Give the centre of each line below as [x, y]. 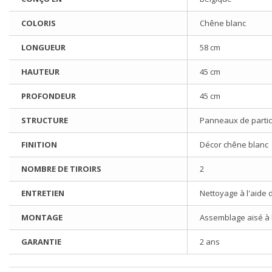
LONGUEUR [43, 48]
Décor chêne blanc [234, 145]
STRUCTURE [45, 121]
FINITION [39, 145]
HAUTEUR [40, 72]
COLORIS [39, 23]
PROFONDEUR [49, 96]
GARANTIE [41, 242]
